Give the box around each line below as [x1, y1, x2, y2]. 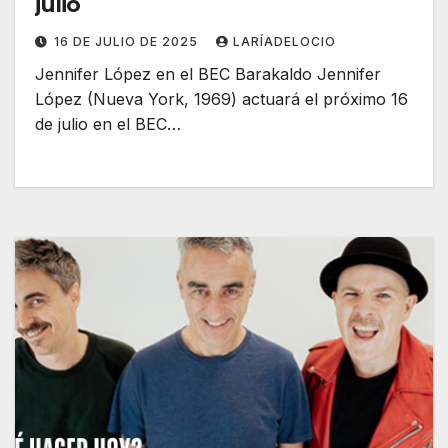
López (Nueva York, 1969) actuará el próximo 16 [35, 89, 408, 110]
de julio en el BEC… [35, 114, 181, 135]
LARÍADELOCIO [233, 34, 336, 50]
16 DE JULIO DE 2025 [54, 34, 202, 50]
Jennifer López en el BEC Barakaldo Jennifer [35, 64, 381, 85]
